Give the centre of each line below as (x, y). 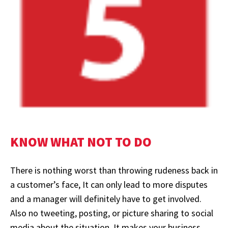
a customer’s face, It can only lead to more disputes (109, 184)
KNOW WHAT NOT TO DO (81, 141)
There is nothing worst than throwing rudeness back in (114, 170)
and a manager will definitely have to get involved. (106, 198)
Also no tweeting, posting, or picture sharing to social (112, 213)
